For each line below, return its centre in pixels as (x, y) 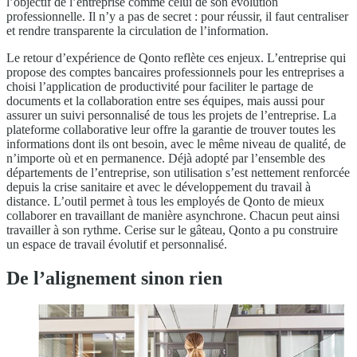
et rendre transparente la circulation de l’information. (137, 30)
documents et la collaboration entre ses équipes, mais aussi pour (165, 100)
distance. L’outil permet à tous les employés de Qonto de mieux (165, 201)
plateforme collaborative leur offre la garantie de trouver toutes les (171, 129)
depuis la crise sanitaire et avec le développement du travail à (159, 186)
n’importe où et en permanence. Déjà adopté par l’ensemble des (166, 158)
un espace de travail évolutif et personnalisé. (117, 244)
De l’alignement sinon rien (114, 278)
